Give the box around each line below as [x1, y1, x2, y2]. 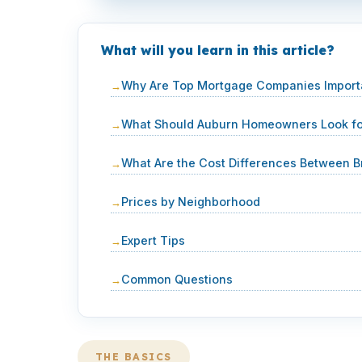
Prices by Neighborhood [121, 195, 260, 208]
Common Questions [121, 272, 233, 286]
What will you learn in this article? [101, 42, 335, 58]
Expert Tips [121, 234, 185, 247]
